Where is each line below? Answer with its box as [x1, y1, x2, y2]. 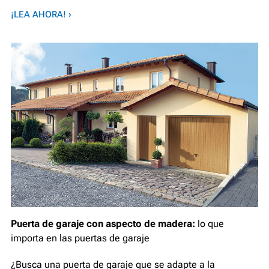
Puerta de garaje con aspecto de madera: [11, 218, 195, 230]
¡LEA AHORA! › [11, 8, 71, 20]
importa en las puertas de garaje [11, 232, 150, 244]
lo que [195, 218, 224, 230]
